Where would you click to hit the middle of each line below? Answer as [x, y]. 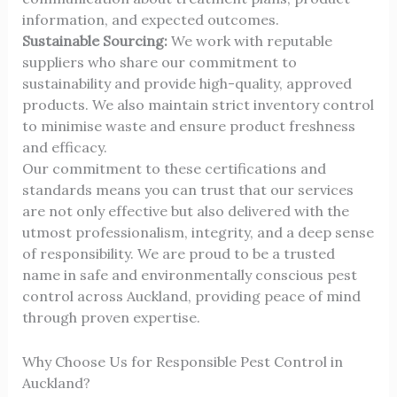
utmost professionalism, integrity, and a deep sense [198, 232]
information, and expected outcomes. [150, 19]
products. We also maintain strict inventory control [198, 105]
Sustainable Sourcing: [94, 41]
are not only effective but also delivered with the [185, 211]
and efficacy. [64, 147]
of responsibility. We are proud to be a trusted [178, 253]
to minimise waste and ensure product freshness [188, 126]
